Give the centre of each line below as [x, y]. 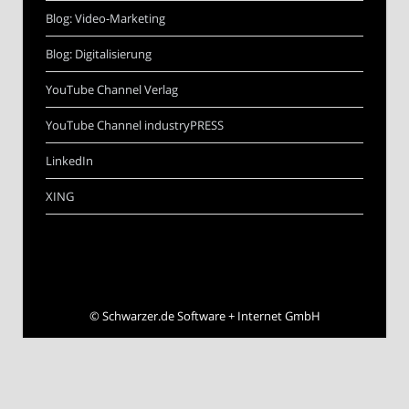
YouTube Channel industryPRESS [135, 126]
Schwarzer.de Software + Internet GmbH [211, 316]
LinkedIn [69, 161]
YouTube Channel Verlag [112, 90]
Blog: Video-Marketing [105, 19]
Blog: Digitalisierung [99, 54]
